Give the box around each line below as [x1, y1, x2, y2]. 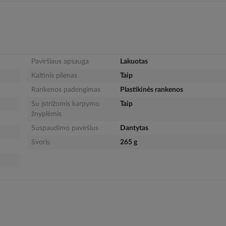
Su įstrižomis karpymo [31, 100, 99, 108]
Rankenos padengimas [31, 86, 100, 94]
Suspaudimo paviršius [31, 125, 98, 132]
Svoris [31, 139, 50, 146]
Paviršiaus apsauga [31, 58, 89, 66]
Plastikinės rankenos [120, 86, 183, 94]
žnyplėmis [31, 110, 62, 118]
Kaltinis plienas [31, 72, 77, 80]
